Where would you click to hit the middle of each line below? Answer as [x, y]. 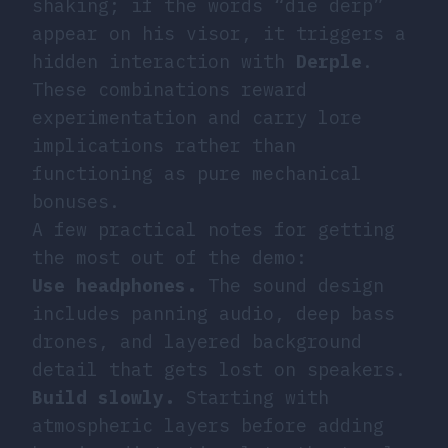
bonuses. [76, 201]
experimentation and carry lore [197, 117]
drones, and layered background [197, 341]
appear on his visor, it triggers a [219, 33]
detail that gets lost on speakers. [219, 369]
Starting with [252, 397]
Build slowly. [103, 397]
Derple [329, 61]
